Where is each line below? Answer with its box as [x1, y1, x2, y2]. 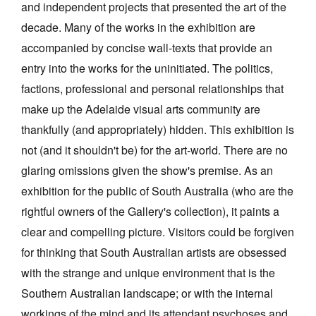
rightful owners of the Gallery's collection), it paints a [21, 203, 279, 220]
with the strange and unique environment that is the [21, 265, 275, 281]
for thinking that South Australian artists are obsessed [21, 244, 286, 261]
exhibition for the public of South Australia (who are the [21, 183, 293, 200]
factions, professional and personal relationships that [21, 80, 284, 97]
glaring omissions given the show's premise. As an [21, 162, 273, 179]
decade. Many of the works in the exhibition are [21, 19, 255, 36]
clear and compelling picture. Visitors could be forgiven [21, 224, 294, 241]
